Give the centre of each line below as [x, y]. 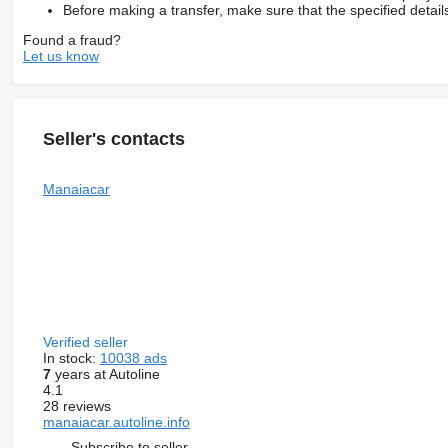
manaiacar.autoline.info [116, 421]
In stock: [71, 357]
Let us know [60, 55]
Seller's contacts [113, 138]
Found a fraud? [71, 39]
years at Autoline [105, 373]
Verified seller [87, 341]
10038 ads [133, 357]
